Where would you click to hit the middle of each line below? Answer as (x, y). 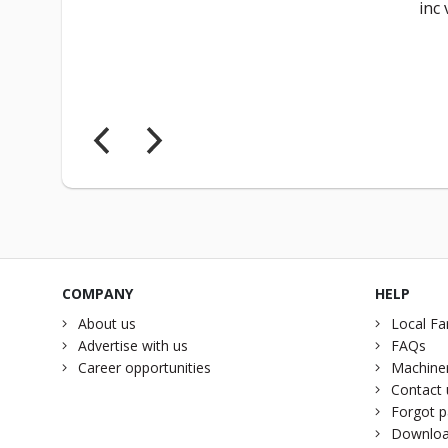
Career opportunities (144, 368)
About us (107, 324)
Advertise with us (133, 346)
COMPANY (97, 294)
